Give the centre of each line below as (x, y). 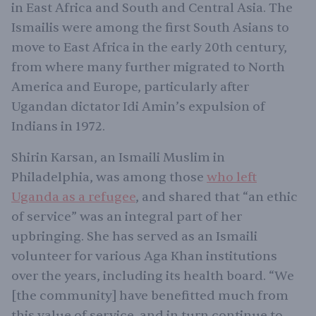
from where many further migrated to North (148, 67)
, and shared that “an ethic (217, 197)
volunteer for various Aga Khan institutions (144, 256)
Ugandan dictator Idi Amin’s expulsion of (138, 107)
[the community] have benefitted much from (150, 296)
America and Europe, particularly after (130, 87)
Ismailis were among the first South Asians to (150, 28)
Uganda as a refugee (73, 197)
